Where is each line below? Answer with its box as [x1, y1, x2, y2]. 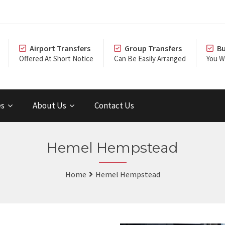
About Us [33, 100, 66, 111]
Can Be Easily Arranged [114, 54, 186, 63]
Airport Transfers [30, 43, 90, 53]
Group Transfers [125, 43, 182, 53]
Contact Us [94, 100, 134, 111]
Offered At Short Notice [19, 54, 93, 63]
